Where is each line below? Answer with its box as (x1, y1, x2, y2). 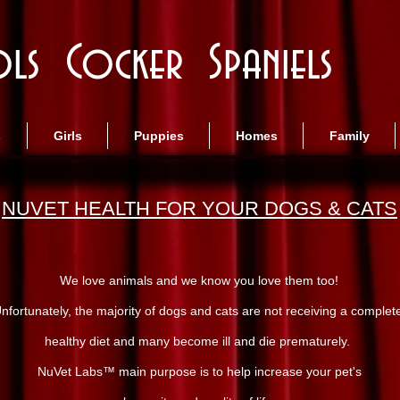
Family (329, 129, 370, 143)
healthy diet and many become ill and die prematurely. (45, 334, 354, 348)
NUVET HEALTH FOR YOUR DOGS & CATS (2, 197, 397, 220)
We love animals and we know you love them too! (60, 273, 338, 287)
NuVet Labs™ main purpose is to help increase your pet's (37, 364, 362, 379)
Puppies (133, 129, 184, 143)
